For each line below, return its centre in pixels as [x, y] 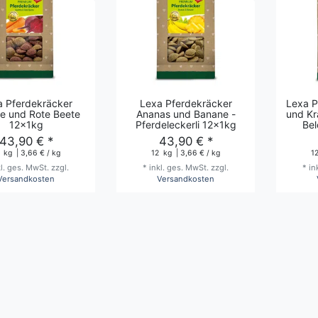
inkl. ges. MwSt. [179, 167]
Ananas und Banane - [186, 114]
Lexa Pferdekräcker [186, 103]
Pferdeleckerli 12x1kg [186, 124]
